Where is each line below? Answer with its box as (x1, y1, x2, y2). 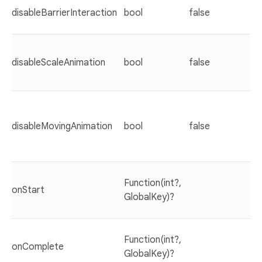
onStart (12, 184, 44, 196)
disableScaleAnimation (12, 56, 105, 68)
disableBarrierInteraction (12, 6, 117, 19)
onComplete (12, 240, 64, 253)
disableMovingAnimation (12, 120, 112, 132)
